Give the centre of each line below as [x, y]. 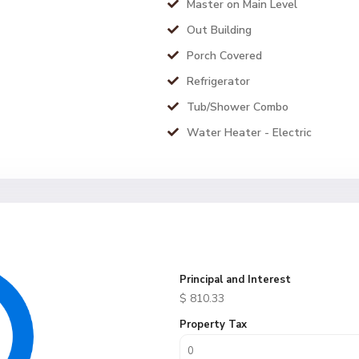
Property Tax [213, 325]
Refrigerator [218, 81]
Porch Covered [224, 56]
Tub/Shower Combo [238, 107]
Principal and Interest [235, 280]
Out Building [219, 30]
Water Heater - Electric [249, 133]
